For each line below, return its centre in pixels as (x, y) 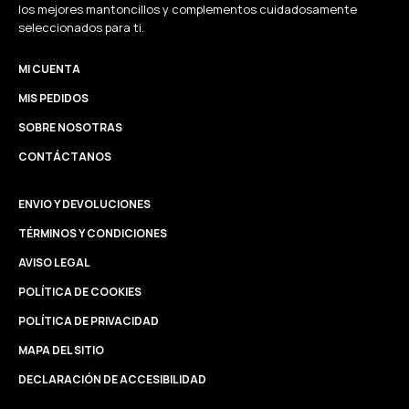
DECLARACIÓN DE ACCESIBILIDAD (112, 379)
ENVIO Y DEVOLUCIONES (84, 204)
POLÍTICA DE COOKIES (80, 291)
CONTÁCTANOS (65, 156)
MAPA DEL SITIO (61, 350)
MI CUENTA (49, 68)
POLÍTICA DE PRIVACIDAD (89, 320)
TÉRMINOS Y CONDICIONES (93, 233)
